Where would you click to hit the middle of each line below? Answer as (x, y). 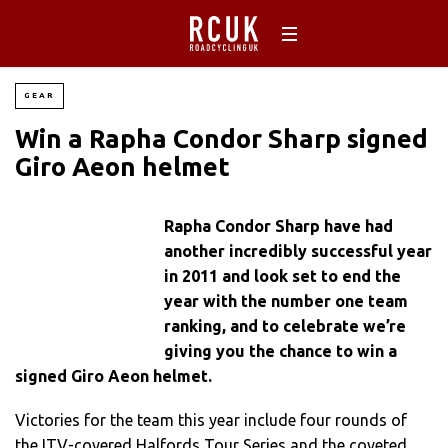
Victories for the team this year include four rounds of (211, 420)
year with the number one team (286, 301)
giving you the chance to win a (281, 351)
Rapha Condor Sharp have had (279, 226)
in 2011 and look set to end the (283, 276)
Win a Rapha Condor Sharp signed (221, 138)
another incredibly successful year (298, 251)
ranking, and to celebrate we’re (285, 326)
